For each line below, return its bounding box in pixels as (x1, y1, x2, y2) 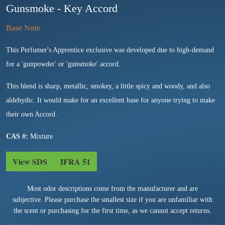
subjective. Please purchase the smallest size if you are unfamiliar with (13, 195, 212, 203)
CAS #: (6, 132, 30, 140)
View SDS (13, 155, 47, 167)
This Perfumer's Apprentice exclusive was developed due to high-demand (6, 46, 214, 54)
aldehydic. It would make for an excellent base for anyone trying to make (6, 96, 215, 104)
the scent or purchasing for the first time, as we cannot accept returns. (14, 206, 211, 214)
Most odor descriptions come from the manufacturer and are (27, 184, 198, 192)
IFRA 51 (60, 155, 90, 167)
